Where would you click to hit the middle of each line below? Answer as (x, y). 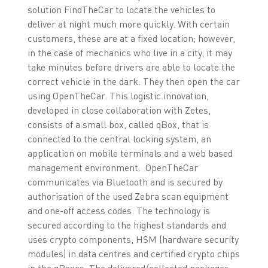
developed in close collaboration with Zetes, (119, 110)
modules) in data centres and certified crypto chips (133, 253)
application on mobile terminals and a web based (130, 153)
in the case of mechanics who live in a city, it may (130, 52)
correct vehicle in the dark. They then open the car (133, 81)
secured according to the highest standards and (127, 225)
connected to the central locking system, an (119, 138)
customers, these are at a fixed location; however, (131, 38)
